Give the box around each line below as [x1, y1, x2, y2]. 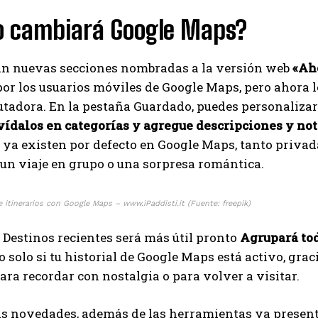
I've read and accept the [21, 292, 129, 305]
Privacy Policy [129, 292, 194, 305]
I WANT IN [123, 260, 177, 270]
